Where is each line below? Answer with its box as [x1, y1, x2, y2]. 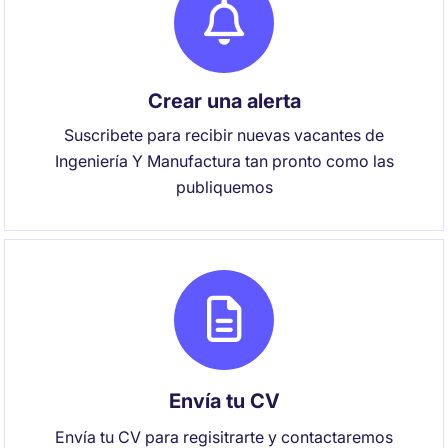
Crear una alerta [147, 89, 301, 113]
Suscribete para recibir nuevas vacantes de [64, 125, 384, 145]
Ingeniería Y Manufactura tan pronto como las [54, 151, 394, 171]
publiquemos [175, 177, 273, 197]
